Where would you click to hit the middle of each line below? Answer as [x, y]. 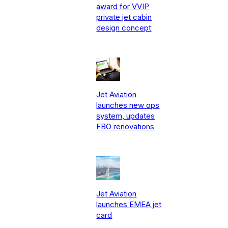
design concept [124, 27]
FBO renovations [125, 127]
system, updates [126, 116]
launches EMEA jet [129, 204]
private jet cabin [124, 17]
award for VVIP [123, 6]
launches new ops [128, 105]
